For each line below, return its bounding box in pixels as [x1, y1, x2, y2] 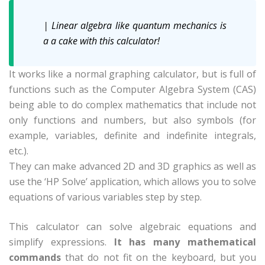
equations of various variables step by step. [9, 190, 202, 203]
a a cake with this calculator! [43, 34, 160, 47]
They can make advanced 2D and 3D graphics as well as [9, 159, 256, 173]
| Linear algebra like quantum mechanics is [43, 18, 227, 32]
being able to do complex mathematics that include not [9, 98, 256, 111]
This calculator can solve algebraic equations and [9, 219, 256, 233]
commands [9, 250, 61, 264]
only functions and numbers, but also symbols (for [9, 113, 256, 127]
